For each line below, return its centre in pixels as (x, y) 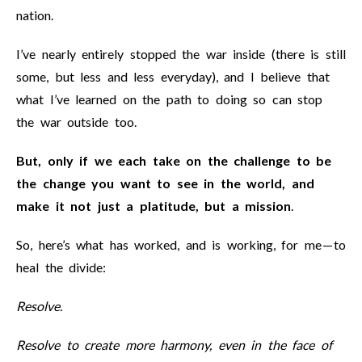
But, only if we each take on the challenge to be (174, 160)
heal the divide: (61, 267)
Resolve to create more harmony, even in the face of (174, 345)
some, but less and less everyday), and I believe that (173, 76)
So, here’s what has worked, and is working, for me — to (181, 244)
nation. (35, 15)
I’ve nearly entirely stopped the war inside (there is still (181, 54)
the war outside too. (76, 122)
